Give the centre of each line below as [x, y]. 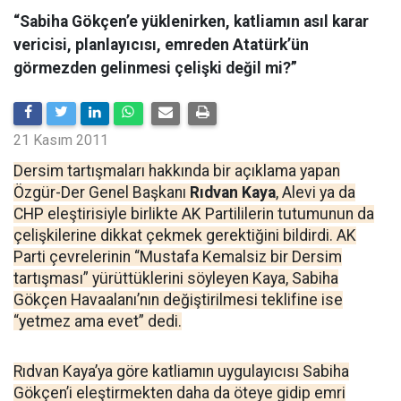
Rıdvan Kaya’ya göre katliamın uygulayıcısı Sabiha [181, 371]
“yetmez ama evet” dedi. [98, 321]
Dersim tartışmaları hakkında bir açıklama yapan [177, 171]
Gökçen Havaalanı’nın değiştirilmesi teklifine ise [178, 300]
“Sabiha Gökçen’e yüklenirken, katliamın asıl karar [191, 21]
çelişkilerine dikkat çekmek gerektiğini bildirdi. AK [185, 235]
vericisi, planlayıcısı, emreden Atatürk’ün [161, 45]
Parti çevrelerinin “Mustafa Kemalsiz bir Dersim [178, 257]
